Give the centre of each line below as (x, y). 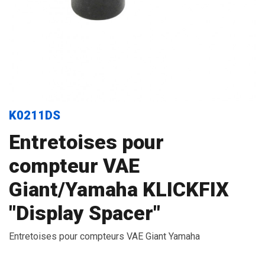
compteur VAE (74, 166)
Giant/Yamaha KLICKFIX (119, 189)
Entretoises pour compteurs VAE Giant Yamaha (104, 236)
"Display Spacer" (85, 213)
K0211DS (35, 115)
